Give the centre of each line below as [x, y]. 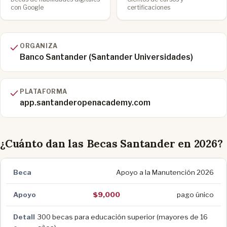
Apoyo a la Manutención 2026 [165, 172]
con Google [27, 7]
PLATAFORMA [44, 91]
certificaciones [149, 7]
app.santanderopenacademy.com [85, 102]
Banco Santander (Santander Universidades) [106, 57]
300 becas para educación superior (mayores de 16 [123, 217]
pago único [195, 194]
